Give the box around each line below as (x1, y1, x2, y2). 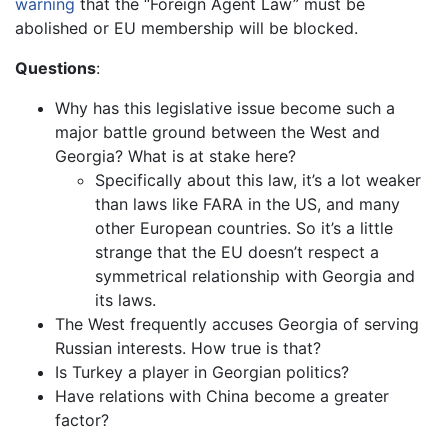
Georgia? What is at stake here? (55, 146, 296, 167)
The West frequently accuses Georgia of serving (55, 314, 419, 335)
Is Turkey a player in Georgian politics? (55, 362, 349, 383)
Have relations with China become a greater (55, 386, 389, 407)
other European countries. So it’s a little (95, 218, 393, 239)
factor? (55, 410, 109, 431)
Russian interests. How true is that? (55, 338, 321, 359)
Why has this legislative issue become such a (55, 98, 395, 119)
